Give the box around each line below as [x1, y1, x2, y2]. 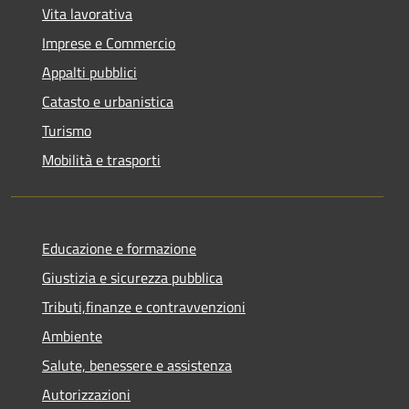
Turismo [42, 119, 91, 142]
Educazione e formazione [42, 236, 196, 259]
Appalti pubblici [42, 60, 137, 83]
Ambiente [42, 324, 102, 347]
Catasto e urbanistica [42, 89, 173, 112]
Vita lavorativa [42, 2, 132, 25]
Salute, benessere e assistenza [42, 353, 232, 376]
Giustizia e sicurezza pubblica [42, 266, 223, 288]
